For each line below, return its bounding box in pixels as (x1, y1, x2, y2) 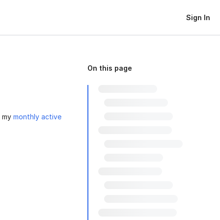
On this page (87, 64, 132, 72)
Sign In (186, 13, 210, 22)
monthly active (13, 112, 61, 121)
